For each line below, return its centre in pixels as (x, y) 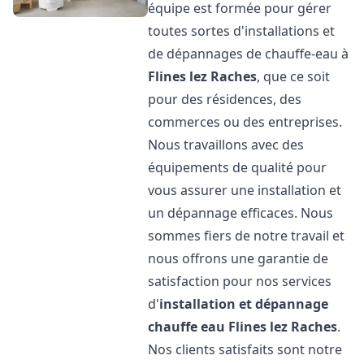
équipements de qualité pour (238, 167)
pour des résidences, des (225, 99)
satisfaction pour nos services (240, 281)
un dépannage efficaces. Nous (241, 213)
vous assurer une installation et (245, 190)
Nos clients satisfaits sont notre (245, 349)
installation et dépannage (244, 304)
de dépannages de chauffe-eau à (249, 54)
